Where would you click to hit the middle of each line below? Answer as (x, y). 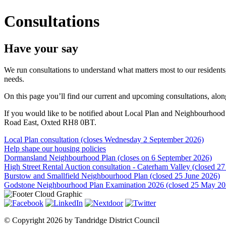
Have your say (41, 48)
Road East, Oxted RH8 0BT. (50, 122)
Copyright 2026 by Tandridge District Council (86, 220)
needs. (14, 79)
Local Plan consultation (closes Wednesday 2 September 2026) (104, 139)
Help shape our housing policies (55, 148)
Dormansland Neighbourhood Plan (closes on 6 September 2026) (108, 157)
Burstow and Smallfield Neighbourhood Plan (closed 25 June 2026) (112, 176)
